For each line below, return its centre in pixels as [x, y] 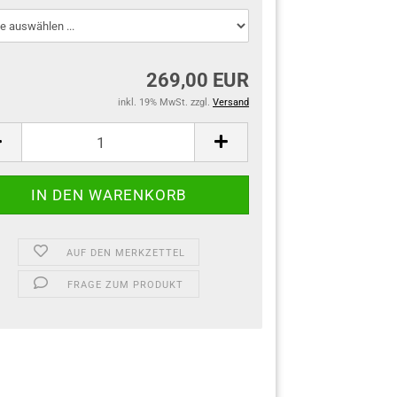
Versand [231, 102]
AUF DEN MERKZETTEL [125, 253]
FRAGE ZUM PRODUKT [126, 285]
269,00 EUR [198, 80]
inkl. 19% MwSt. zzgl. [165, 102]
